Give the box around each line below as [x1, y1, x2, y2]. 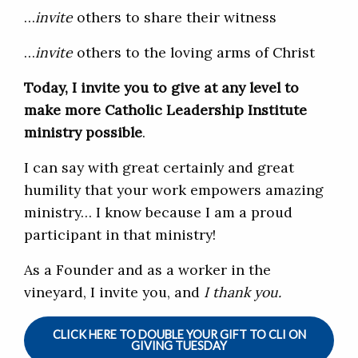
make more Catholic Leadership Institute [24, 101, 307, 120]
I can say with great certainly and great [24, 158, 294, 177]
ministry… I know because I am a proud [24, 203, 292, 222]
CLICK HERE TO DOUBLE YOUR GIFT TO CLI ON [52, 328, 306, 342]
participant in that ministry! [24, 225, 216, 245]
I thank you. [204, 283, 281, 302]
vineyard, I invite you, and [24, 283, 204, 302]
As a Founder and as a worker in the [24, 261, 271, 280]
